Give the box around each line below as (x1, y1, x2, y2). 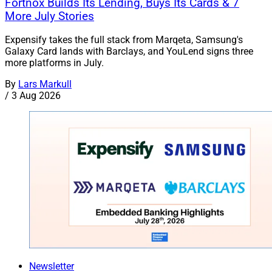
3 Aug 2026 (12, 90, 61, 102)
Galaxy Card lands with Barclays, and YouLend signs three (5, 46, 253, 58)
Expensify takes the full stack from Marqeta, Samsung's (5, 34, 243, 46)
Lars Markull (18, 78, 72, 90)
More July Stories (5, 9, 94, 23)
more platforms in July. (5, 57, 104, 69)
